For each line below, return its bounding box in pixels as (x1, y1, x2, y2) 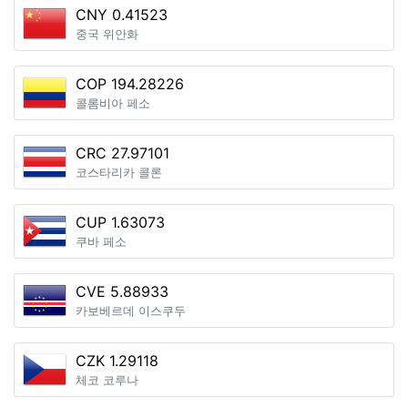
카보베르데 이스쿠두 (76, 304, 186, 318)
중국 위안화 (76, 27, 138, 41)
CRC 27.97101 (76, 144, 169, 162)
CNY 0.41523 (76, 5, 168, 24)
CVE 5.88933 (76, 282, 168, 301)
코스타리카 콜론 (76, 166, 162, 179)
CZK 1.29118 (76, 352, 158, 370)
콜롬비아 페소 (76, 97, 150, 110)
